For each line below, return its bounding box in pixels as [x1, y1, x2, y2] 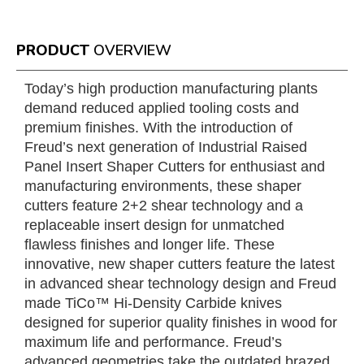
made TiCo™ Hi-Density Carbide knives [24, 295, 282, 311]
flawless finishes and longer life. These [24, 236, 275, 253]
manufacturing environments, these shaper [24, 178, 301, 194]
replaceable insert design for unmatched [24, 217, 284, 233]
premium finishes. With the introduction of [24, 119, 292, 136]
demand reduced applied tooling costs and [24, 100, 299, 116]
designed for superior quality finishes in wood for [24, 314, 337, 331]
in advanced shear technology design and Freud [24, 275, 336, 292]
